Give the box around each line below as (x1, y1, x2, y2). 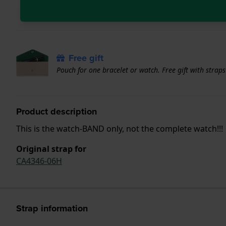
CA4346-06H (16, 155, 62, 166)
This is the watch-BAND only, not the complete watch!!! (16, 123, 223, 134)
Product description (16, 104, 97, 118)
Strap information (16, 201, 88, 215)
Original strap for (16, 143, 86, 154)
